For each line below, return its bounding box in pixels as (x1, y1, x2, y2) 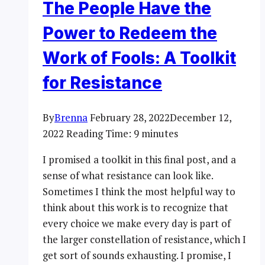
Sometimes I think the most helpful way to (43, 184, 235, 198)
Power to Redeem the (43, 23, 217, 44)
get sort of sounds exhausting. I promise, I (43, 248, 231, 262)
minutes (141, 126, 178, 140)
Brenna (54, 110, 88, 124)
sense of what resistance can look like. (43, 168, 213, 182)
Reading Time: (66, 126, 131, 140)
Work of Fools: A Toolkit (43, 48, 236, 69)
